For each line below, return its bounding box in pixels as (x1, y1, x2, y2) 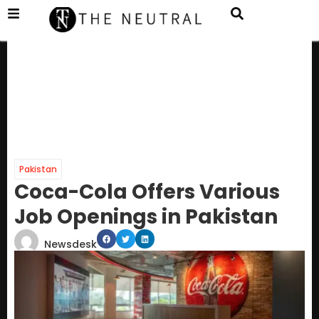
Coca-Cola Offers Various (14, 178, 280, 206)
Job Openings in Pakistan (14, 203, 278, 231)
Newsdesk (44, 237, 97, 252)
